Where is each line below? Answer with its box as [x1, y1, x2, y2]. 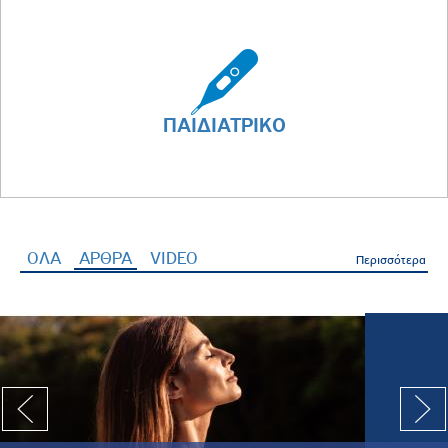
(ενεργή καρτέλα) [132, 247, 256, 268]
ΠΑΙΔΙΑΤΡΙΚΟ [162, 112, 286, 137]
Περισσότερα [355, 251, 426, 267]
